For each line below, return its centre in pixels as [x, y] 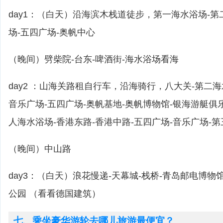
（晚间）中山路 [40, 149]
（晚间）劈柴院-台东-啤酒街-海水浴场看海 [94, 59]
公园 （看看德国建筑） [55, 194]
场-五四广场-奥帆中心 [52, 32]
